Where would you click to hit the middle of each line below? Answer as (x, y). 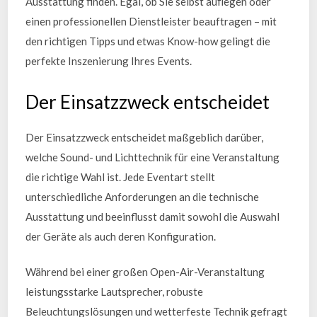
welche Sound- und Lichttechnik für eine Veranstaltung (153, 157)
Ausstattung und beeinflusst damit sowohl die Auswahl (153, 216)
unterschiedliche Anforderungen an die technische (143, 196)
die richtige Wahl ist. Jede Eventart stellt (121, 177)
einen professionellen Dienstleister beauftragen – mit (151, 21)
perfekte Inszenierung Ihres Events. (109, 61)
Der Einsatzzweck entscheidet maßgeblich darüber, (145, 137)
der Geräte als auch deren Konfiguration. (121, 236)
